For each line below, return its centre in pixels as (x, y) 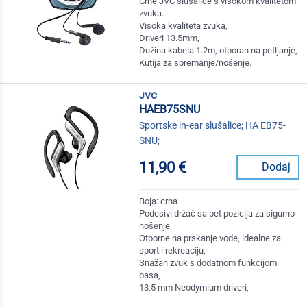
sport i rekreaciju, (173, 251)
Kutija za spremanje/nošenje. (196, 63)
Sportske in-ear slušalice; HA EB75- (213, 126)
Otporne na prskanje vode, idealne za (210, 238)
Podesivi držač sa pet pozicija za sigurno (217, 214)
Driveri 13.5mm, (170, 38)
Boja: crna (159, 201)
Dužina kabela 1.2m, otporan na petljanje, (219, 51)
